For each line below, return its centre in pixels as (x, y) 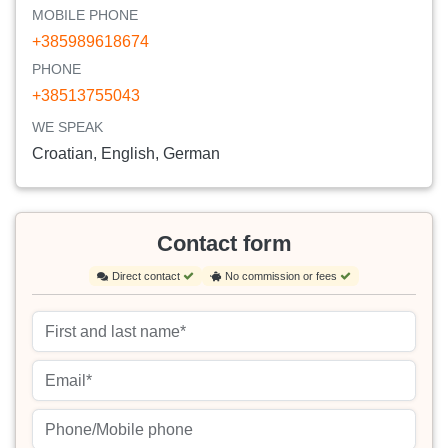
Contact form (224, 243)
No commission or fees (282, 275)
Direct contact (147, 275)
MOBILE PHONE (85, 14)
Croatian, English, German (126, 153)
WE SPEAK (67, 126)
